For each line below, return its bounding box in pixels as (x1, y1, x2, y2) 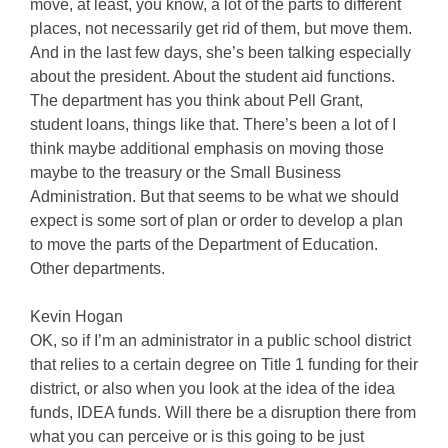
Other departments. (30, 260, 165, 277)
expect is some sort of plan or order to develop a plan (30, 212, 403, 229)
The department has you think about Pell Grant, (30, 92, 363, 109)
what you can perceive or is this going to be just (30, 428, 364, 445)
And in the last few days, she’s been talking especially (30, 44, 411, 61)
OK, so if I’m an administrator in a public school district (30, 332, 411, 349)
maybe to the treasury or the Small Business (30, 164, 341, 181)
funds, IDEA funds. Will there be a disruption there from (30, 404, 416, 421)
